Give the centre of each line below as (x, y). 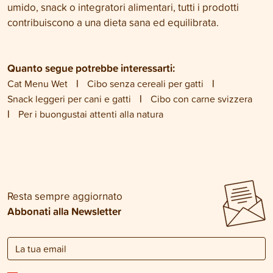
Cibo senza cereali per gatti (145, 83)
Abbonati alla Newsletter (64, 211)
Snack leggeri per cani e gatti (69, 99)
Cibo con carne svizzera (201, 99)
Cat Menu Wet (37, 83)
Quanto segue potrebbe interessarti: (91, 68)
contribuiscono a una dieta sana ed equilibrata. (113, 22)
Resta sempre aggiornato (65, 196)
